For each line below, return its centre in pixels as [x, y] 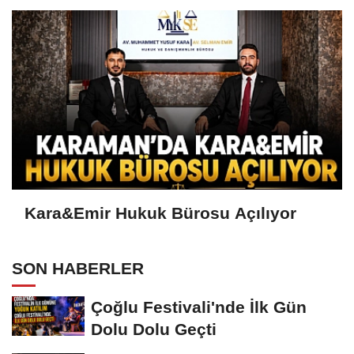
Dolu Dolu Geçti [154, 330]
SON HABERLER [78, 269]
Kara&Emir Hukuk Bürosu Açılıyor [160, 213]
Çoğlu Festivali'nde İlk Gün [199, 307]
